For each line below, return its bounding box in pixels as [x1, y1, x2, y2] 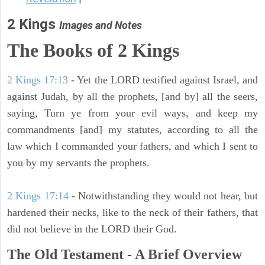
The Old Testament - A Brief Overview [7, 247, 242, 263]
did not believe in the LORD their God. [7, 223, 177, 235]
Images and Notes [59, 19, 142, 32]
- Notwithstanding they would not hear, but [68, 190, 258, 202]
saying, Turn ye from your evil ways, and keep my [7, 107, 258, 119]
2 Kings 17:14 [7, 190, 69, 202]
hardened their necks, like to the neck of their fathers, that [7, 206, 258, 219]
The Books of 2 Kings [7, 40, 179, 62]
